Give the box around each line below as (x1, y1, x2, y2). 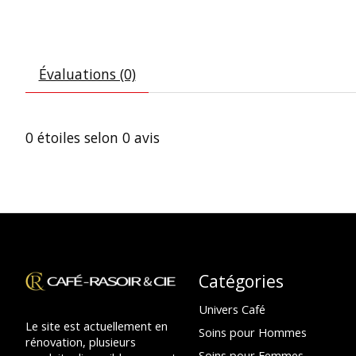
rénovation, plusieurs (25, 333, 136, 350)
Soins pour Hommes (198, 323, 307, 340)
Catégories (198, 269, 284, 292)
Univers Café (198, 300, 265, 317)
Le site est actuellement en (25, 317, 168, 334)
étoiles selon (33, 128, 122, 148)
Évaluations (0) (38, 64, 136, 84)
